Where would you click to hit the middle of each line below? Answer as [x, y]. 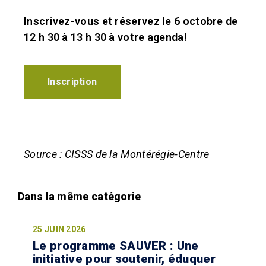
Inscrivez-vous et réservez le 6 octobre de [131, 21]
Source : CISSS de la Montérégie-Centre [117, 154]
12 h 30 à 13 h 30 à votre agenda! [105, 37]
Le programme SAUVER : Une [116, 246]
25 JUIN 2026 [59, 229]
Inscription [72, 81]
